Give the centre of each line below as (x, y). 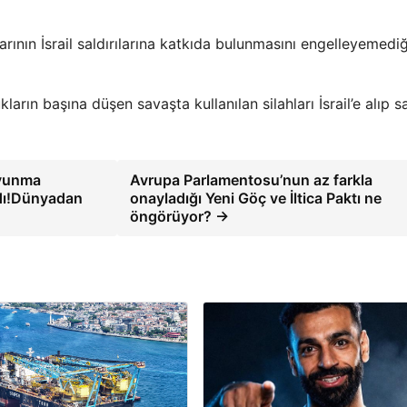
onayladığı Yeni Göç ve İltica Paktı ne (256, 198)
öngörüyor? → (180, 216)
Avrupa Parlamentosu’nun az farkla (252, 179)
